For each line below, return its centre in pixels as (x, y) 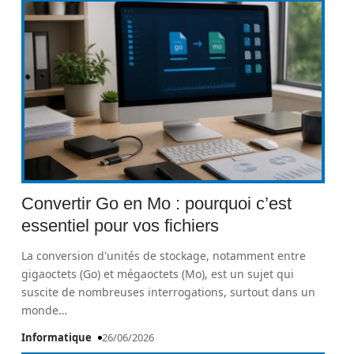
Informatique (57, 337)
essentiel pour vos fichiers (121, 226)
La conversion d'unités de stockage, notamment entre (164, 256)
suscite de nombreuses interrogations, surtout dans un (169, 292)
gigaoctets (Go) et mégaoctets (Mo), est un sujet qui (158, 274)
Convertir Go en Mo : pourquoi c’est (157, 203)
